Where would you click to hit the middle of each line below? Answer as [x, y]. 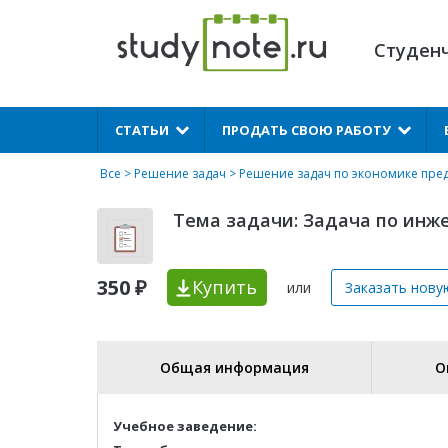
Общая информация [234, 367]
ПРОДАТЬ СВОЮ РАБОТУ [306, 130]
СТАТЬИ [142, 130]
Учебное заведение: [185, 426]
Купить [224, 287]
